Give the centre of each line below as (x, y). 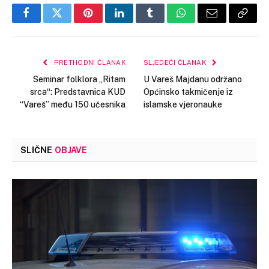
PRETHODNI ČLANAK (89, 62)
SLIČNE (38, 150)
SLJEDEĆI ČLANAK (176, 62)
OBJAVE (71, 150)
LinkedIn (138, 22)
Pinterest (106, 22)
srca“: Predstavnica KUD (78, 92)
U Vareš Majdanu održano (193, 79)
